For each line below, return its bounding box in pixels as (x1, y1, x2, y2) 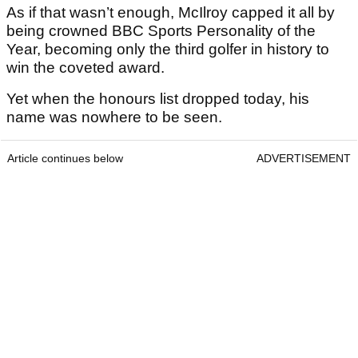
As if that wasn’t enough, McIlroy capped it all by (6, 4, 335, 22)
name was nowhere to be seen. (6, 109, 222, 126)
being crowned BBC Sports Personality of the (6, 22, 316, 40)
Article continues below (7, 152, 123, 165)
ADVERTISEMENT (257, 152, 351, 165)
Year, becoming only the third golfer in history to (6, 41, 329, 58)
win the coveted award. (6, 59, 165, 77)
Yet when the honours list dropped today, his (6, 90, 309, 108)
